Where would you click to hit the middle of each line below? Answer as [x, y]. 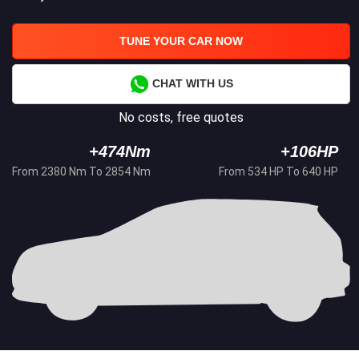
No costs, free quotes [181, 118]
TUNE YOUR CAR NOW [181, 41]
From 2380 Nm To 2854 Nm [81, 172]
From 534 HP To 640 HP [278, 172]
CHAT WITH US [191, 83]
